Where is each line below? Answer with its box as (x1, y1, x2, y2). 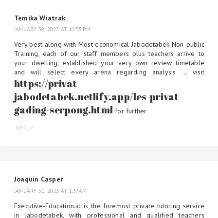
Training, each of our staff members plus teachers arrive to (14, 49, 204, 58)
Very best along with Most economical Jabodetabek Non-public (14, 40, 204, 49)
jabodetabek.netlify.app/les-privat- (14, 90, 182, 104)
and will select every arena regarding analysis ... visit (14, 68, 204, 77)
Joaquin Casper (14, 174, 63, 183)
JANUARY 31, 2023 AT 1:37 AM (14, 187, 87, 194)
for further (113, 107, 147, 116)
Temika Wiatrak (14, 13, 65, 22)
